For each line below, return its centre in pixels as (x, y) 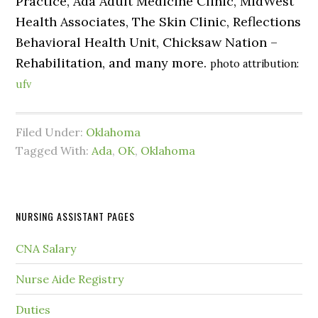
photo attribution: (255, 64)
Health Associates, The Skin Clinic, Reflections (159, 22)
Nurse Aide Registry (70, 279)
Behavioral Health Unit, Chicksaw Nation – (147, 43)
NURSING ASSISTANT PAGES (76, 216)
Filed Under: (51, 132)
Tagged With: (54, 151)
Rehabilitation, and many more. (113, 63)
